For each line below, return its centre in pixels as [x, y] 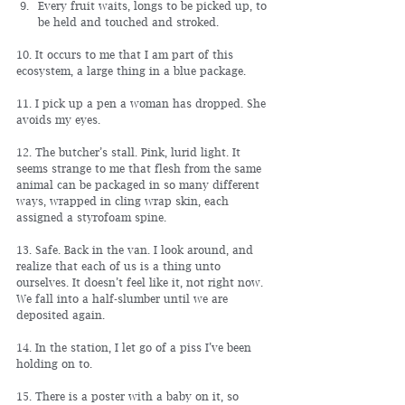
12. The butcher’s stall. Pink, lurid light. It [130, 152]
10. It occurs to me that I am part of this [127, 55]
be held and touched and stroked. [128, 22]
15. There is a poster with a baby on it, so [129, 396]
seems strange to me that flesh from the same [141, 169]
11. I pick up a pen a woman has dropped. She [143, 104]
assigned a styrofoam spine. [91, 217]
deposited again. [61, 315]
